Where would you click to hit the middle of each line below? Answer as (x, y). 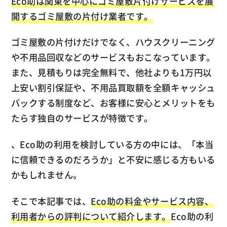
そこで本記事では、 (51, 201)
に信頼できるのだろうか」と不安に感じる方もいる (113, 160)
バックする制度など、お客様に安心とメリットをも (113, 103)
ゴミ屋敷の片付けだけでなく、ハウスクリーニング (113, 42)
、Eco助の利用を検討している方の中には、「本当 (112, 144)
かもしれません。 (46, 175)
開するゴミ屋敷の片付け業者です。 (82, 16)
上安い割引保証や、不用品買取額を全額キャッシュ (113, 88)
